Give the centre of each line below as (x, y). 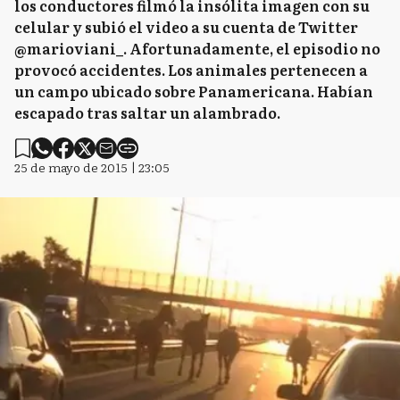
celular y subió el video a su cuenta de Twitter (186, 27)
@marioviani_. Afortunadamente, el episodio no (197, 48)
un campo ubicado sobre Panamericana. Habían (194, 91)
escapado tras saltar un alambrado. (147, 112)
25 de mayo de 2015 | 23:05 (92, 167)
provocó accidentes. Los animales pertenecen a (191, 70)
